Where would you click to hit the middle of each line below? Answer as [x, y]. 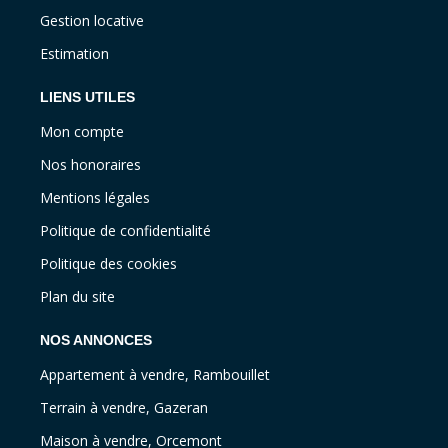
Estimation [74, 54]
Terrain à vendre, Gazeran [124, 408]
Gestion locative [92, 21]
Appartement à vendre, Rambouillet [155, 375]
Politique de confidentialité [125, 231]
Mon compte [82, 132]
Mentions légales [95, 198]
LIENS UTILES [87, 97]
